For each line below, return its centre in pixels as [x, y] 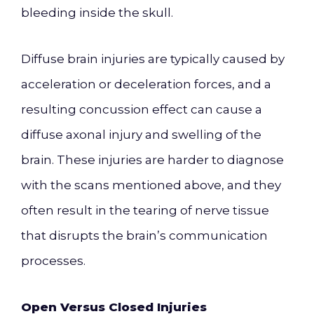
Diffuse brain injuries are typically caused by [153, 59]
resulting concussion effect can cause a [142, 109]
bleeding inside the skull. [97, 13]
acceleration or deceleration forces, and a [146, 84]
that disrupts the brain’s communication [144, 235]
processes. [53, 261]
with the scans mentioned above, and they [151, 185]
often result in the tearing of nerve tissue [145, 210]
